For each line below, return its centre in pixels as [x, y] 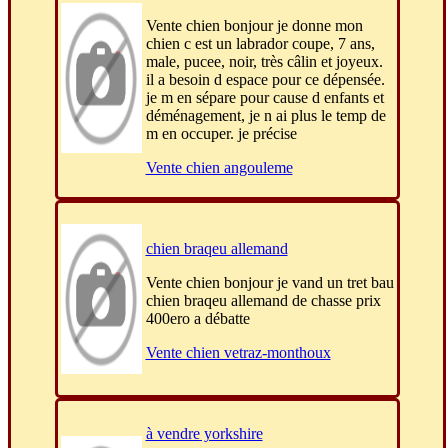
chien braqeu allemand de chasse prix [263, 301]
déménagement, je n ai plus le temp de [265, 116]
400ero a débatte [197, 319]
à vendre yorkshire [204, 434]
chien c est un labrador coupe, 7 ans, [260, 44]
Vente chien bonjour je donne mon [254, 26]
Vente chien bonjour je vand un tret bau [269, 283]
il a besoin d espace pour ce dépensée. [265, 80]
